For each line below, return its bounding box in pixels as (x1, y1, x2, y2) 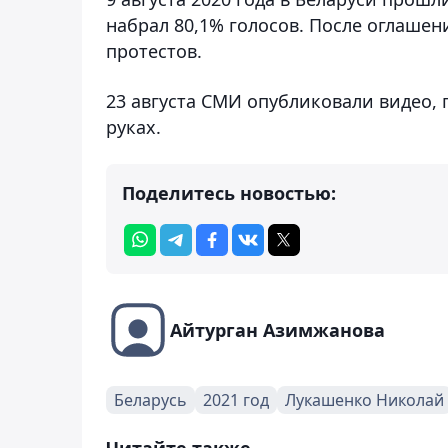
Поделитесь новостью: (122, 180, 336, 205)
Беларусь (114, 388, 187, 411)
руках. (106, 114, 161, 139)
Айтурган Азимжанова (170, 317, 385, 342)
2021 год (203, 388, 269, 411)
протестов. (106, 38, 202, 63)
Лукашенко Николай (285, 388, 444, 411)
